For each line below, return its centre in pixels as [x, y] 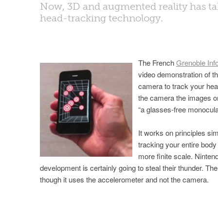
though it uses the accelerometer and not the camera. [124, 179]
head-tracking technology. [101, 18]
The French [157, 63]
